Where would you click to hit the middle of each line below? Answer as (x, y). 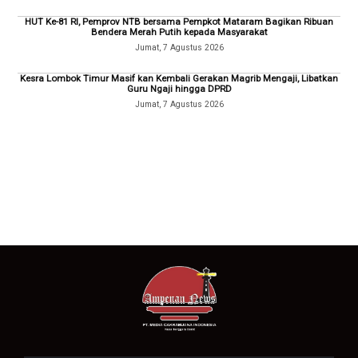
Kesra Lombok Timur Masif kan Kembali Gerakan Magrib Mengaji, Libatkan (179, 79)
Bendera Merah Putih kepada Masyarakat (179, 32)
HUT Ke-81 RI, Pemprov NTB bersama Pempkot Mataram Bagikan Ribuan (179, 21)
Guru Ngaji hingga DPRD (179, 89)
